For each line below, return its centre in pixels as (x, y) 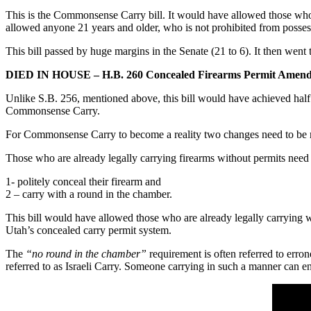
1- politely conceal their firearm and (83, 181)
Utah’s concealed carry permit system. (89, 230)
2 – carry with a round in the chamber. (89, 194)
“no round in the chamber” (86, 253)
